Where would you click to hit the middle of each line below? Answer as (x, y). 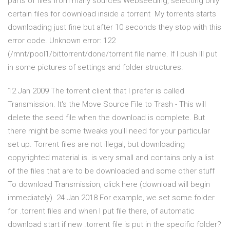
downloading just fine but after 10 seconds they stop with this (114, 27)
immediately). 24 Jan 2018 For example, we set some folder (111, 198)
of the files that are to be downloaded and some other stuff (111, 171)
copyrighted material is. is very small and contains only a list (111, 158)
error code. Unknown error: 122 (62, 41)
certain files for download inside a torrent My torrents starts (112, 14)
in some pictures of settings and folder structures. (95, 68)
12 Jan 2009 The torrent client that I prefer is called (96, 91)
